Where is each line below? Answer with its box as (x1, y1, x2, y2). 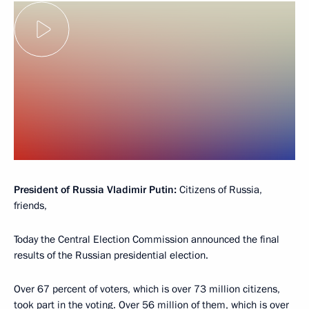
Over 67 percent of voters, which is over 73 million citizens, (14, 281, 280, 296)
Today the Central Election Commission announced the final (14, 232, 279, 246)
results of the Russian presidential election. (14, 248, 208, 262)
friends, (14, 198, 47, 212)
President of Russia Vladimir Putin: (14, 182, 177, 197)
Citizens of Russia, (177, 182, 262, 197)
